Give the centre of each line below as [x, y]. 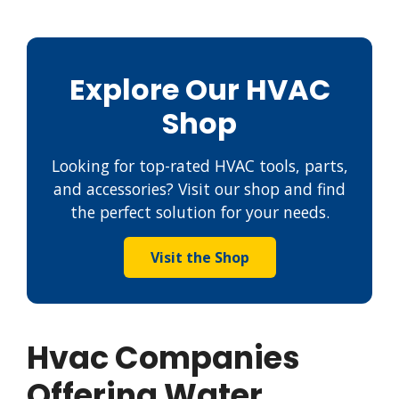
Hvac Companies [163, 357]
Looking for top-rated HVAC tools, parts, [199, 165]
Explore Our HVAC [199, 89]
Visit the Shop [199, 257]
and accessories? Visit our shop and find [199, 188]
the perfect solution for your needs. [199, 212]
